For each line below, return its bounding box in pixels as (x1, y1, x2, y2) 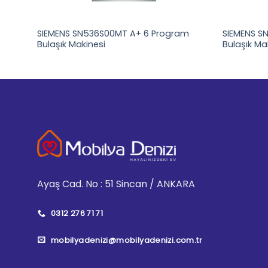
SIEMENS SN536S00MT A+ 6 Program (36, 27, 189, 39)
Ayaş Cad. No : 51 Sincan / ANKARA (37, 177, 195, 191)
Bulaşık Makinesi (36, 38, 108, 50)
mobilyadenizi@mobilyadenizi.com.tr (50, 234, 202, 245)
